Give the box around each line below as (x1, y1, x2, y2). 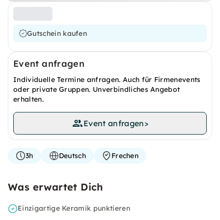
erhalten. (13, 95, 44, 104)
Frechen (111, 151, 139, 160)
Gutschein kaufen (27, 29, 87, 38)
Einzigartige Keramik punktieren (18, 204, 130, 213)
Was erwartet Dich (8, 181, 103, 193)
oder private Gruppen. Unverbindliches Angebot (13, 85, 180, 94)
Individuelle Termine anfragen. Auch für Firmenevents (13, 75, 201, 84)
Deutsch (58, 151, 86, 160)
